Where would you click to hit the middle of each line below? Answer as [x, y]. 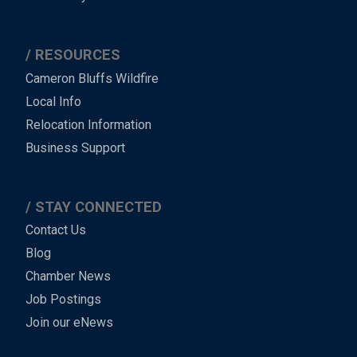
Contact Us [56, 230]
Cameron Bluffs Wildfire [92, 79]
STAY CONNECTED [98, 206]
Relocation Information [88, 124]
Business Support [75, 147]
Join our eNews [69, 322]
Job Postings [63, 299]
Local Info [53, 101]
